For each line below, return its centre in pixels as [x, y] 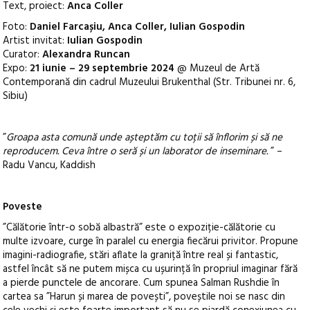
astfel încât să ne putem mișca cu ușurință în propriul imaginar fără [151, 270]
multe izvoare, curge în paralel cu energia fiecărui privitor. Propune [151, 242]
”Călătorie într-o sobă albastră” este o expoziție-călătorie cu [139, 228]
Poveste [23, 207]
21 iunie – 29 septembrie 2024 [101, 69]
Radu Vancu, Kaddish [49, 166]
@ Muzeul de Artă [217, 69]
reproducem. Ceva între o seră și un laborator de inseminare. [136, 152]
